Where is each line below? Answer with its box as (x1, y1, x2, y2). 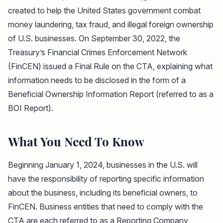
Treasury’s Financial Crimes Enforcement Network (8, 47, 187, 57)
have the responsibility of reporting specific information (8, 173, 204, 184)
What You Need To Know (8, 133, 144, 149)
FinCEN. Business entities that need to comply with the (8, 201, 203, 212)
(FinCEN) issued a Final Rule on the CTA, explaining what (8, 61, 213, 71)
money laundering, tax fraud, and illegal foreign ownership (8, 19, 214, 29)
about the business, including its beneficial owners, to (8, 187, 198, 198)
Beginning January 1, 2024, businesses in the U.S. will (8, 159, 198, 170)
